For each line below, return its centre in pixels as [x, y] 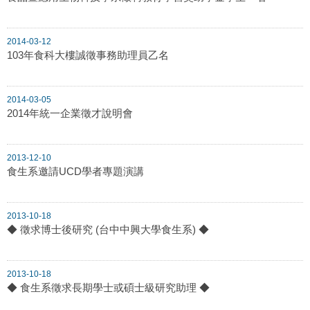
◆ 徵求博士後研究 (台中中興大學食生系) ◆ [108, 229]
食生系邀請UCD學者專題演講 [75, 171]
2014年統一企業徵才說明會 [70, 113]
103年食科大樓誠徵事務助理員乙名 [88, 55]
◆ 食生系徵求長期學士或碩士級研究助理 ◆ [108, 287]
